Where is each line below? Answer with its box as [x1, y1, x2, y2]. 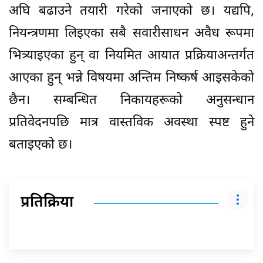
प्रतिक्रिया [21, 193, 73, 213]
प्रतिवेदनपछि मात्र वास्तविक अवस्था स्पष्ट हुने [9, 114, 254, 131]
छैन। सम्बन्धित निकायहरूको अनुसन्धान [9, 92, 254, 109]
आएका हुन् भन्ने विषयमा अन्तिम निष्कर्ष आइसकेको [9, 69, 254, 87]
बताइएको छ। [9, 136, 72, 154]
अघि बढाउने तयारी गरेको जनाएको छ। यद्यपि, [9, 2, 254, 20]
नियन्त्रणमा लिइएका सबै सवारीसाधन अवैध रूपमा [9, 25, 254, 42]
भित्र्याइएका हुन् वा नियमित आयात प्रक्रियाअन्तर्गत [9, 47, 254, 65]
